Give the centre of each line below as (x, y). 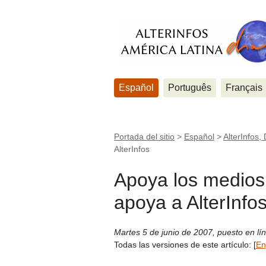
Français (244, 88)
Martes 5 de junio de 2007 (163, 232)
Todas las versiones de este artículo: (184, 245)
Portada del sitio (144, 137)
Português (190, 88)
